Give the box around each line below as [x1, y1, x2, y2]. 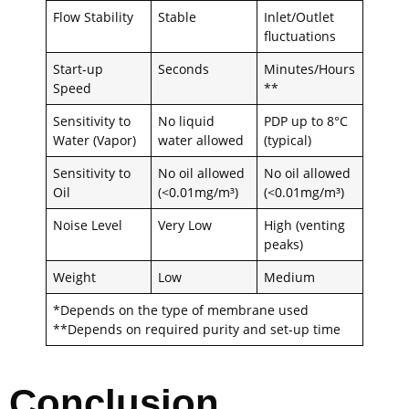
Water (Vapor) [53, 131, 137, 149]
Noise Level [53, 215, 123, 234]
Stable [158, 7, 197, 26]
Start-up [53, 59, 104, 78]
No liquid [158, 111, 215, 130]
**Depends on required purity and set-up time [53, 320, 341, 338]
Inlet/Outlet [264, 7, 335, 26]
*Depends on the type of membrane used [53, 300, 309, 319]
